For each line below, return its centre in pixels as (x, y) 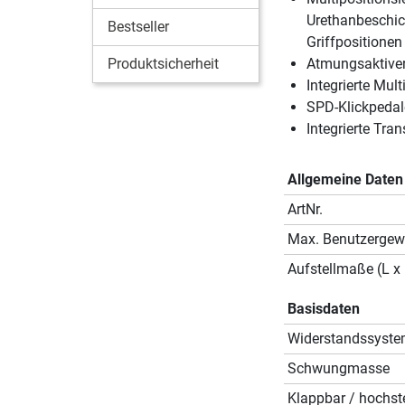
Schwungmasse (338, 368)
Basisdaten (323, 308)
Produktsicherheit (163, 63)
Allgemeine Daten (345, 179)
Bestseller (138, 26)
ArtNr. (305, 209)
